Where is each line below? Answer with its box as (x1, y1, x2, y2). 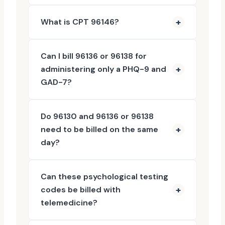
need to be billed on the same (41, 124, 158, 135)
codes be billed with (41, 184, 121, 195)
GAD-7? (41, 77, 72, 87)
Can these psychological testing (41, 171, 168, 182)
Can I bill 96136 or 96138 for (41, 51, 147, 61)
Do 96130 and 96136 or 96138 (41, 111, 154, 122)
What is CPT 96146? (41, 17, 119, 27)
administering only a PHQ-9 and (41, 64, 166, 74)
